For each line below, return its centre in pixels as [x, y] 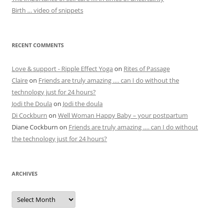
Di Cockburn [29, 116]
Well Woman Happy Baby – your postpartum [123, 116]
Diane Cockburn [35, 127]
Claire [20, 81]
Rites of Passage [147, 69]
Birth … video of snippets [47, 10]
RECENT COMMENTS [38, 45]
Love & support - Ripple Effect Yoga [62, 69]
